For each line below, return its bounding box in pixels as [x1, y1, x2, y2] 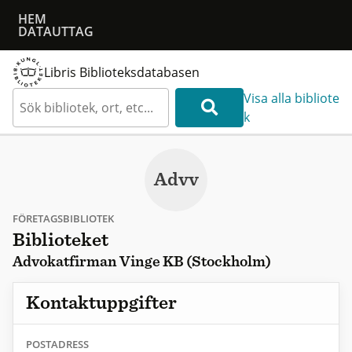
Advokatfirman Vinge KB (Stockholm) [13, 255, 271, 270]
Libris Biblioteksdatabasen [44, 64, 200, 81]
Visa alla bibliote [243, 90, 339, 107]
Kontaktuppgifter [26, 294, 177, 313]
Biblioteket [13, 231, 108, 251]
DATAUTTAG [17, 23, 93, 40]
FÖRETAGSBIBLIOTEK [13, 211, 114, 226]
